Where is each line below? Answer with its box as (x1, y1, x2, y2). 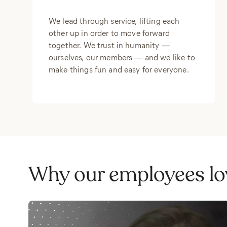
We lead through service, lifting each (49, 15, 180, 26)
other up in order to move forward (49, 27, 170, 38)
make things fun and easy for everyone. (49, 64, 189, 74)
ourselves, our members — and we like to (49, 52, 195, 62)
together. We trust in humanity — (49, 40, 170, 50)
